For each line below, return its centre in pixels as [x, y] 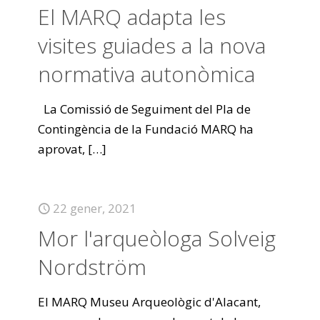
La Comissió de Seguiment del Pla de [144, 109]
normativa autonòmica [146, 74]
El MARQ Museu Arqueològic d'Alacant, [149, 302]
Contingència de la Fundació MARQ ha [146, 129]
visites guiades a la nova [152, 45]
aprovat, [61, 149]
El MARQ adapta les [132, 17]
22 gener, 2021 [95, 208]
